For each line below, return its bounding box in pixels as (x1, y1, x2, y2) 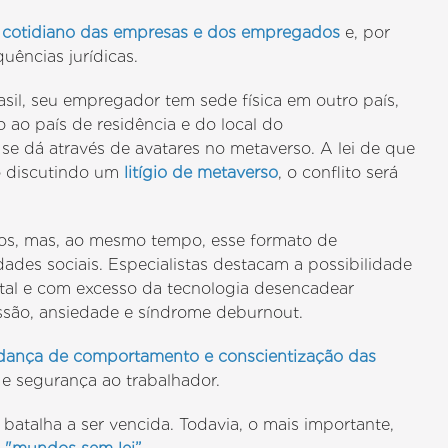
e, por (340, 23, 391, 42)
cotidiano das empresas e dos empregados (2, 23, 341, 42)
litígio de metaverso (124, 163, 279, 182)
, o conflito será (278, 163, 399, 182)
